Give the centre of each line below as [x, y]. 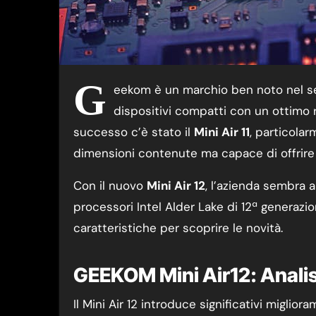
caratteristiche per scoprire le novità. [178, 228]
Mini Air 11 [222, 132]
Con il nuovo [110, 186]
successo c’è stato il [134, 132]
